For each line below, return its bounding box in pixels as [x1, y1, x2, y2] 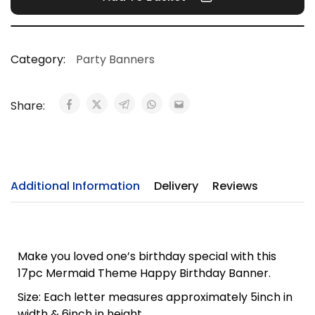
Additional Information [11, 178, 140, 194]
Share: [11, 98, 48, 114]
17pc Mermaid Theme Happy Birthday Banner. [18, 265, 271, 281]
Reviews [212, 178, 258, 194]
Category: [11, 51, 65, 67]
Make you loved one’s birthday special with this [18, 248, 276, 264]
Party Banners [76, 51, 155, 67]
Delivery [154, 178, 198, 194]
